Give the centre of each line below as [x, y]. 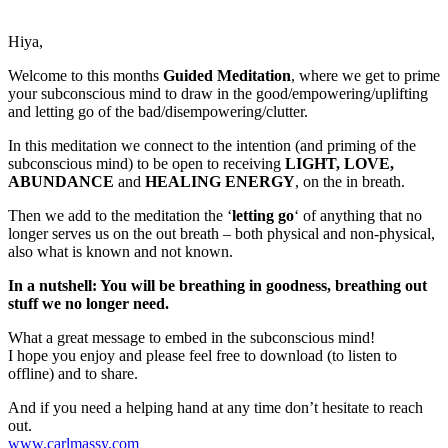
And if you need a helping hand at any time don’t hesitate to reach [215, 407]
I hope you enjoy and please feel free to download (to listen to [202, 355]
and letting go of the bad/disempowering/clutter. [158, 111]
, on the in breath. [352, 181]
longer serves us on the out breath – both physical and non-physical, [221, 233]
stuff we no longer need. [88, 303]
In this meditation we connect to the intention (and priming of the [212, 145]
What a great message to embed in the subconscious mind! [191, 337]
